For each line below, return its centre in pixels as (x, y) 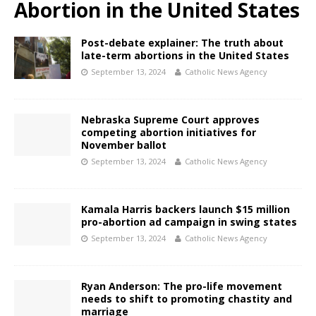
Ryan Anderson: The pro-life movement (182, 286)
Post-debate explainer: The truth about (182, 43)
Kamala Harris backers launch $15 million (186, 209)
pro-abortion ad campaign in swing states (189, 222)
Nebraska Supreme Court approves (170, 120)
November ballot (124, 145)
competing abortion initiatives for (169, 133)
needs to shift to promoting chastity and (187, 299)
